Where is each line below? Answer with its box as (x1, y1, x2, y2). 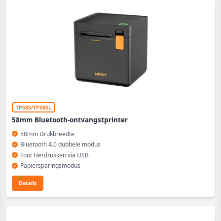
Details (19, 180, 37, 186)
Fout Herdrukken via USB (20, 150, 89, 159)
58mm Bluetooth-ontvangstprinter (12, 115, 128, 124)
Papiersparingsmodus (20, 161, 80, 170)
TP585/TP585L (16, 104, 51, 111)
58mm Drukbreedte (20, 129, 74, 138)
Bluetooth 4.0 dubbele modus (20, 140, 101, 148)
